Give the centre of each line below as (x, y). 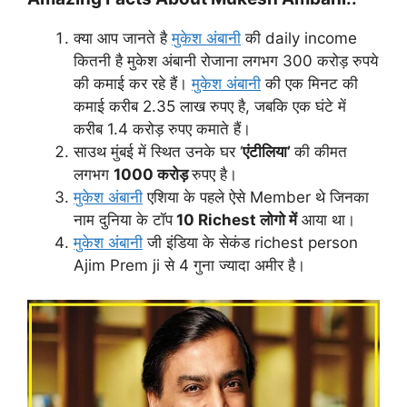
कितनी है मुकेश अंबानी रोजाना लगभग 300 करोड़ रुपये (226, 60)
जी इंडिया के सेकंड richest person (250, 242)
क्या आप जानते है (123, 38)
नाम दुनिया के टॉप (123, 219)
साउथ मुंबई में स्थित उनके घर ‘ (158, 151)
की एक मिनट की (309, 83)
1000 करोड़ (153, 174)
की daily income (299, 38)
